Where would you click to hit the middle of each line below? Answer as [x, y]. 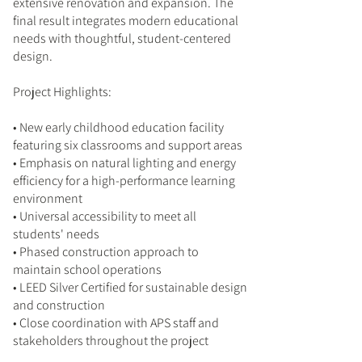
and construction [59, 305]
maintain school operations [87, 269]
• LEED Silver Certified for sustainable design [130, 287]
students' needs [56, 234]
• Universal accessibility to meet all [105, 216]
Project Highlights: [62, 92]
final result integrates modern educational [126, 21]
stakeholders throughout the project [111, 341]
